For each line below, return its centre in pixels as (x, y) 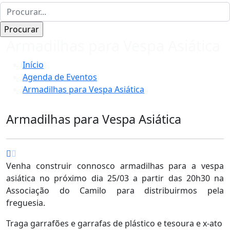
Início (33, 64)
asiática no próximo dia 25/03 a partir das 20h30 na (115, 178)
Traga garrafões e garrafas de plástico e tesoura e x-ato (114, 223)
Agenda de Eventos (60, 77)
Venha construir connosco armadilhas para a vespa (115, 166)
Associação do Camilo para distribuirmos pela (115, 190)
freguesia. (26, 203)
